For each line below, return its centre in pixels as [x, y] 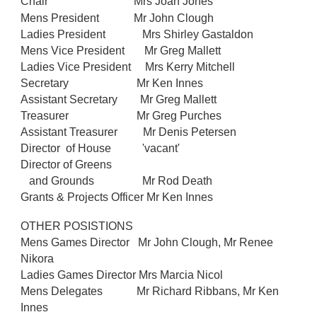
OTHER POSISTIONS [77, 226]
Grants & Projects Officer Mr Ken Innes [120, 197]
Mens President [64, 18]
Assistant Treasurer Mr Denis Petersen [129, 132]
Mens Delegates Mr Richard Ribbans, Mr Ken [150, 291]
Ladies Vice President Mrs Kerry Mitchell [129, 67]
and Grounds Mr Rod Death [118, 181]
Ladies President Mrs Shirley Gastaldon [137, 34]
